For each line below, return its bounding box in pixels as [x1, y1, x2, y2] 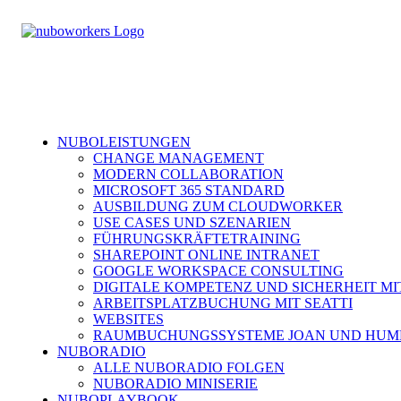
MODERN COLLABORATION [93, 166, 284, 182]
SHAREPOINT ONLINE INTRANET [93, 247, 320, 262]
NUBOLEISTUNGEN [57, 134, 191, 149]
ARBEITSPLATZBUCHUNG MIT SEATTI [93, 295, 353, 311]
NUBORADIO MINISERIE [93, 376, 258, 391]
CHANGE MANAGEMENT [93, 150, 264, 166]
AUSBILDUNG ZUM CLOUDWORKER [93, 199, 343, 214]
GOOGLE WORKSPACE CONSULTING [93, 263, 344, 278]
